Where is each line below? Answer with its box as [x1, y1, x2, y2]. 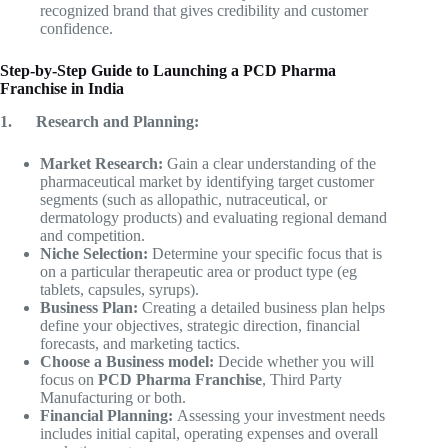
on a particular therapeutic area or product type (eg [40, 262, 357, 280]
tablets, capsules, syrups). [40, 280, 199, 298]
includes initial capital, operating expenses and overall [40, 424, 378, 442]
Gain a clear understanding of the [167, 154, 376, 172]
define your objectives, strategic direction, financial [40, 316, 360, 334]
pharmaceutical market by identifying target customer [40, 172, 374, 190]
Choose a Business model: [40, 352, 218, 370]
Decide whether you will [218, 352, 374, 370]
